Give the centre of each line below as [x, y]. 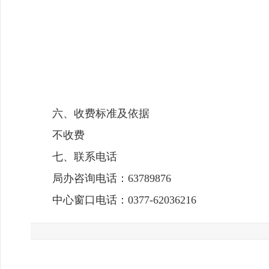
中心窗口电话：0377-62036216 [124, 200]
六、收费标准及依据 [101, 113]
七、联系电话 [85, 157]
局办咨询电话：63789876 [112, 178]
